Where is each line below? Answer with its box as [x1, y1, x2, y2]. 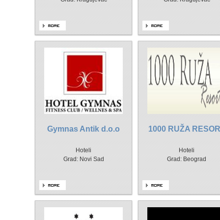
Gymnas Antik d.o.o [47, 125, 120, 133]
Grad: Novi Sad [63, 156, 104, 163]
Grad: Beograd [167, 156, 206, 163]
